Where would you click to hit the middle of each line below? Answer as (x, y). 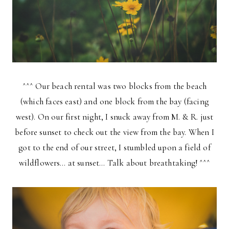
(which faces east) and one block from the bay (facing (114, 101)
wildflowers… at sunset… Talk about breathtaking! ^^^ (114, 163)
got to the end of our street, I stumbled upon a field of (114, 147)
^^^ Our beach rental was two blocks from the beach (114, 86)
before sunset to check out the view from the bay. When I (114, 132)
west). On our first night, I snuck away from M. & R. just (114, 117)
